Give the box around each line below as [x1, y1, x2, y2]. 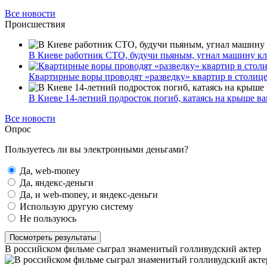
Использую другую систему [17, 201, 133, 212]
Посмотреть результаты [10, 232, 96, 242]
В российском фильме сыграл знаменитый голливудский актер [5, 243, 261, 254]
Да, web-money [17, 165, 80, 176]
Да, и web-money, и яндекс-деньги [17, 189, 158, 200]
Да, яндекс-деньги [17, 177, 94, 188]
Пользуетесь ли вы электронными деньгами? [5, 144, 188, 154]
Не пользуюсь [17, 213, 76, 223]
